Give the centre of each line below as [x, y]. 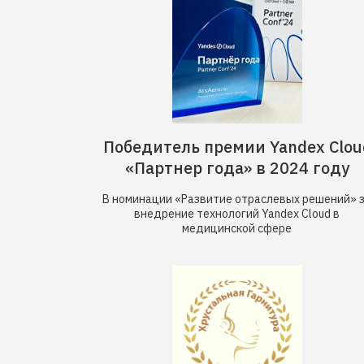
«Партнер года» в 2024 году [237, 168]
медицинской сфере [237, 228]
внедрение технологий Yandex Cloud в [237, 214]
